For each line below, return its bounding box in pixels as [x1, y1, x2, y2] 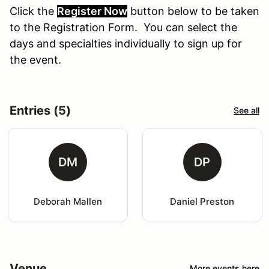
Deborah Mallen [33, 195, 102, 207]
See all [234, 105, 259, 116]
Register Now [57, 4, 127, 17]
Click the [10, 4, 54, 17]
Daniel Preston [170, 195, 235, 207]
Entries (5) [10, 103, 71, 118]
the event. [10, 53, 61, 66]
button [130, 4, 165, 17]
